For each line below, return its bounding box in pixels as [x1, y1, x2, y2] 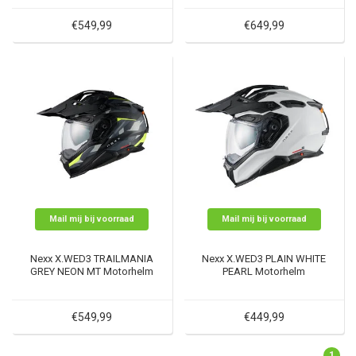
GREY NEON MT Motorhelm [30, 265, 154, 277]
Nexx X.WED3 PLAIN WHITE [202, 252, 327, 265]
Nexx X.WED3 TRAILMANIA [30, 252, 154, 265]
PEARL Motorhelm [222, 265, 306, 277]
